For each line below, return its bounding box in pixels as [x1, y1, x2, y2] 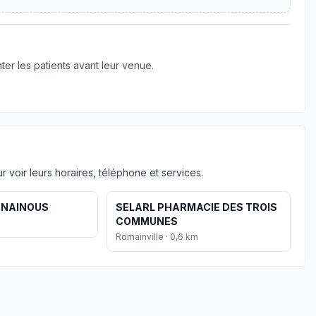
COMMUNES [115, 215, 178, 227]
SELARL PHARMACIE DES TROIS [115, 201, 277, 213]
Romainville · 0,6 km [115, 231, 198, 242]
